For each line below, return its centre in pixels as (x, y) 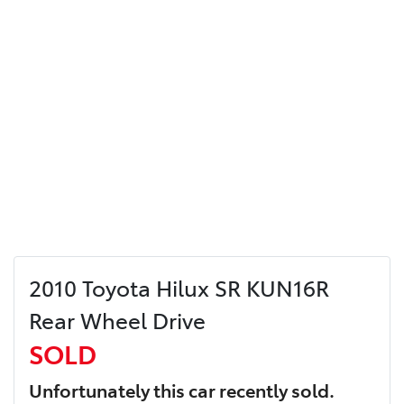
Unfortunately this (109, 389)
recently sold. (275, 389)
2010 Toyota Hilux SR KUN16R (179, 287)
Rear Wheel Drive (117, 319)
